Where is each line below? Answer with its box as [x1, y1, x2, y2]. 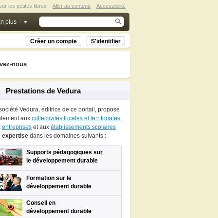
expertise [2, 132, 28, 139]
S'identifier [91, 38, 121, 45]
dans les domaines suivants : [28, 132, 106, 139]
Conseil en [26, 200, 55, 206]
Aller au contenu [53, 3, 91, 9]
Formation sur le [26, 175, 72, 182]
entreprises [2, 124, 32, 130]
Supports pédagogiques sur [26, 149, 103, 156]
